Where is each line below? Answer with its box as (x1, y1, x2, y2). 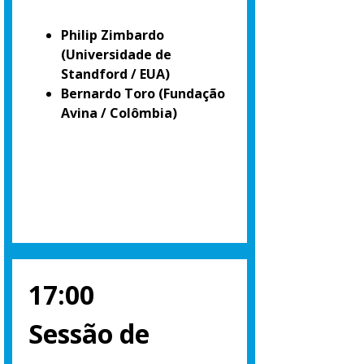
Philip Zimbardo (61, 26, 164, 45)
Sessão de (28, 316, 149, 352)
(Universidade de (61, 45, 171, 64)
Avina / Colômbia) (61, 104, 177, 123)
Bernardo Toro (61, 84, 155, 103)
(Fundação (158, 84, 225, 103)
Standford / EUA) (61, 65, 170, 84)
